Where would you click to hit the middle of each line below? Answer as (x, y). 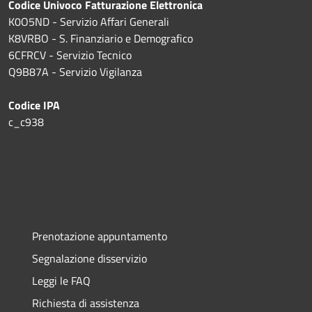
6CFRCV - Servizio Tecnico (70, 55)
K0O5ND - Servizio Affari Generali (89, 21)
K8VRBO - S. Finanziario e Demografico (101, 38)
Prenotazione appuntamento (100, 236)
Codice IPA (34, 105)
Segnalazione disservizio (89, 258)
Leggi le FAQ (61, 280)
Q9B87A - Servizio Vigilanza (75, 71)
